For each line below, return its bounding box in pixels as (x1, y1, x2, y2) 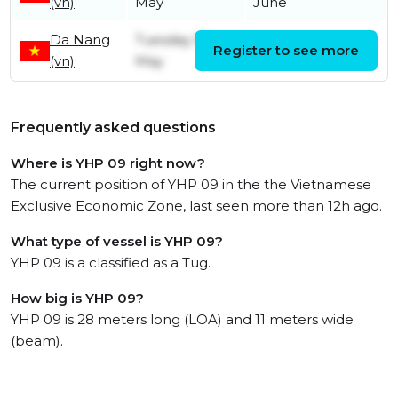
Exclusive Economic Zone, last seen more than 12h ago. (11, 197, 382, 215)
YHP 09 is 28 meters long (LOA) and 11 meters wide (11, 311, 354, 329)
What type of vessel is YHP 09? (11, 233, 223, 251)
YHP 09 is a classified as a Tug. (11, 254, 211, 272)
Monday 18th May (253, 42, 372, 60)
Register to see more (213, 42, 359, 60)
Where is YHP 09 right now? (11, 155, 205, 172)
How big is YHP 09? (11, 290, 144, 307)
